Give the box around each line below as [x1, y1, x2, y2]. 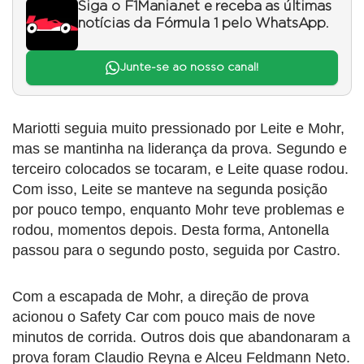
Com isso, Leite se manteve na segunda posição [12, 180, 327, 197]
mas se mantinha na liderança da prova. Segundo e [12, 140, 347, 157]
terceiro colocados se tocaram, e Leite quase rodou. [12, 160, 349, 177]
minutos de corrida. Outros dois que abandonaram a [12, 328, 350, 345]
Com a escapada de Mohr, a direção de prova [12, 288, 309, 305]
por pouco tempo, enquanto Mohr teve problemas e [12, 201, 344, 218]
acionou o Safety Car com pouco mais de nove [12, 308, 315, 325]
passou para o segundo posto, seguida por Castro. [12, 241, 340, 258]
